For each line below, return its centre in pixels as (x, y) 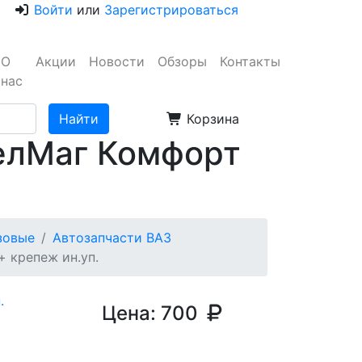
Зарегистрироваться (171, 10)
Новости (117, 61)
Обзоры (182, 61)
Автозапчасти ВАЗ (112, 238)
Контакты (250, 61)
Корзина (211, 119)
